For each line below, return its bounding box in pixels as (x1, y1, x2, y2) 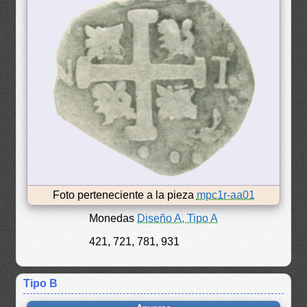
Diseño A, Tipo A (137, 212, 218, 224)
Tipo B (23, 278, 58, 289)
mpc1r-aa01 (196, 189, 255, 201)
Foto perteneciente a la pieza (52, 189, 197, 201)
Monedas (89, 212, 137, 224)
